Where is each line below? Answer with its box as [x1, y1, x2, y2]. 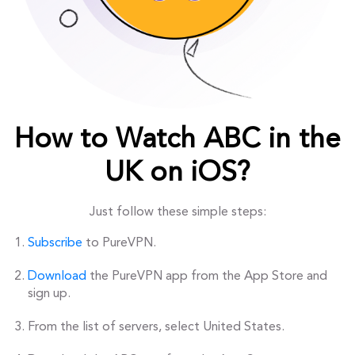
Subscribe [28, 236, 82, 250]
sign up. [28, 287, 71, 300]
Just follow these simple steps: [89, 205, 266, 219]
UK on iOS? [105, 159, 250, 188]
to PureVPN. [82, 236, 156, 250]
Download [28, 269, 90, 283]
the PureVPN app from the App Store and [90, 269, 327, 283]
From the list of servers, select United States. [28, 320, 284, 334]
